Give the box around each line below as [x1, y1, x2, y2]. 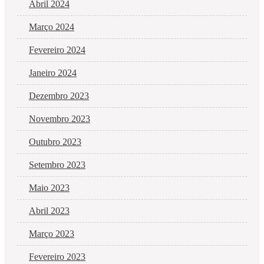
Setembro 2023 [29, 159, 85, 170]
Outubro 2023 [29, 136, 81, 147]
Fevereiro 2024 [29, 44, 85, 55]
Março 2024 [29, 21, 74, 32]
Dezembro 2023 [29, 90, 89, 101]
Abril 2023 [29, 205, 70, 216]
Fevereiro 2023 [29, 251, 85, 262]
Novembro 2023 [29, 113, 90, 124]
